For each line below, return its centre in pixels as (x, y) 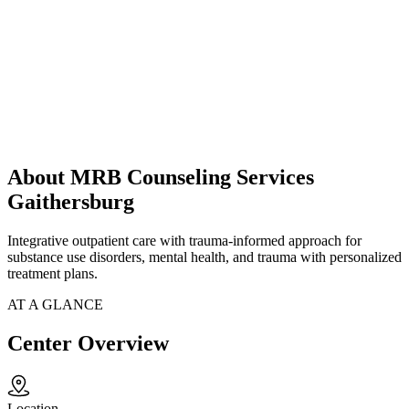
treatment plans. (52, 274)
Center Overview (88, 344)
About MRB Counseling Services (161, 178)
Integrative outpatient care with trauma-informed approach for (184, 241)
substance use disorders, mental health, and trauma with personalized (204, 257)
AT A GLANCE (55, 305)
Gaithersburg (71, 202)
